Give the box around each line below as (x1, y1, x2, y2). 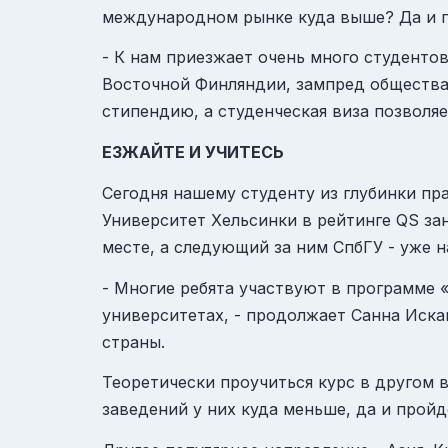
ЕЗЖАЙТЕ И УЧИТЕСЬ (102, 142, 284, 163)
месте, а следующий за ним (102, 236, 333, 257)
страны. (102, 331, 165, 352)
